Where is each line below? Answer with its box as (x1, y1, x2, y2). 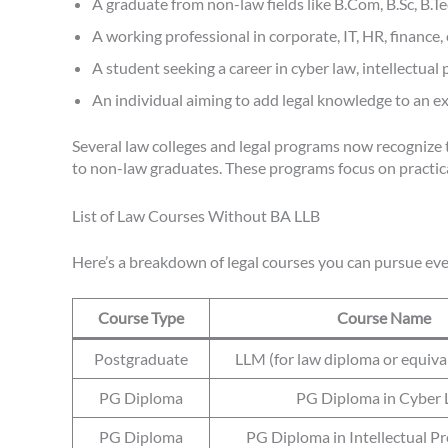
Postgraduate (94, 349, 188, 369)
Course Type (98, 308, 184, 328)
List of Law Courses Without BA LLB (72, 205, 320, 225)
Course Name (337, 308, 431, 328)
